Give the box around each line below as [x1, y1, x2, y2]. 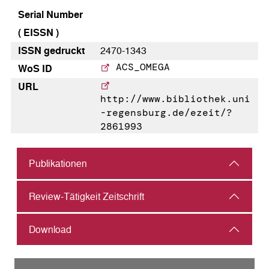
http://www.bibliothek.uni [100, 92, 251, 106]
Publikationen [29, 158, 87, 169]
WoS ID [18, 64, 52, 74]
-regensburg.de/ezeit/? [100, 106, 233, 119]
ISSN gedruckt [18, 46, 85, 56]
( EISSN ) [18, 28, 59, 38]
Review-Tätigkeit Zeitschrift [29, 191, 144, 202]
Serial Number [18, 10, 83, 20]
